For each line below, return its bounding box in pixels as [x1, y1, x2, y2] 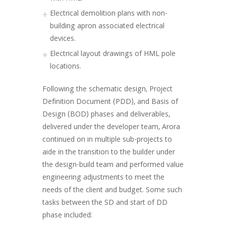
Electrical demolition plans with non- [50, 8, 167, 20]
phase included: [42, 210, 92, 222]
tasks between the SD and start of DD [42, 197, 167, 209]
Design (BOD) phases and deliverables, [42, 109, 170, 121]
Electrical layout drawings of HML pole [50, 48, 176, 61]
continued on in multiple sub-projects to [42, 134, 172, 146]
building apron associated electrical [50, 21, 164, 33]
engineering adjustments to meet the [42, 172, 164, 184]
